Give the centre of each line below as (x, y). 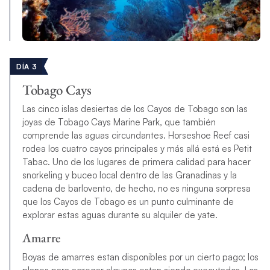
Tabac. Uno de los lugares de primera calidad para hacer (136, 162)
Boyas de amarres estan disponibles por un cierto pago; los (140, 257)
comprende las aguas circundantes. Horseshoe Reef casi (136, 136)
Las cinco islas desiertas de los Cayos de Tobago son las (135, 109)
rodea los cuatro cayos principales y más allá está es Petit (137, 149)
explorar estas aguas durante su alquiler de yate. (120, 215)
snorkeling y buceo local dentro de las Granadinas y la (129, 175)
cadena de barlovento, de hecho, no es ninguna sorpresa (136, 189)
